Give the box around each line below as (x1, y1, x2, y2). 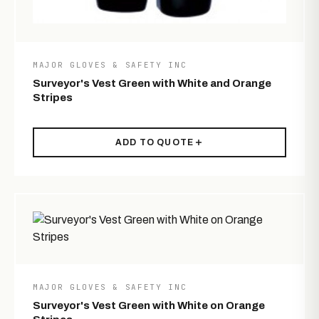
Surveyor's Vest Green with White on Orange (33, 299, 265, 311)
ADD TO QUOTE (115, 137, 194, 147)
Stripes (33, 91, 73, 103)
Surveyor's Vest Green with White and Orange (33, 77, 271, 89)
